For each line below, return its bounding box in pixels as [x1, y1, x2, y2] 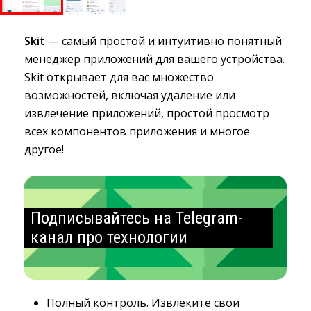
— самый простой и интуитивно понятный [45, 33, 282, 49]
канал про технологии [31, 228, 187, 247]
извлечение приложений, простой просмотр [24, 106, 269, 121]
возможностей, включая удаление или [24, 87, 235, 103]
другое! [24, 142, 64, 157]
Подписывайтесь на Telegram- [31, 208, 243, 228]
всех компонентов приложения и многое [24, 124, 250, 139]
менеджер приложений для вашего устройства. [24, 51, 285, 67]
